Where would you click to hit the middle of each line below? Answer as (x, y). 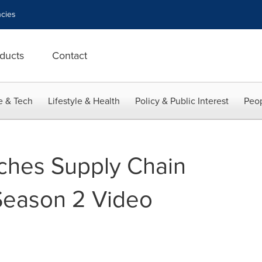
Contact (70, 56)
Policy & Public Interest (182, 101)
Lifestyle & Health (84, 101)
